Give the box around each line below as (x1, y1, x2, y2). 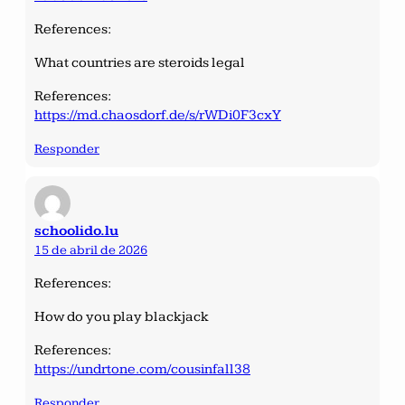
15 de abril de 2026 (34, 241, 147, 258)
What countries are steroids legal (34, 53, 245, 71)
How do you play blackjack (34, 307, 209, 325)
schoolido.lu (34, 221, 118, 240)
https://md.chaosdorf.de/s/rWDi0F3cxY (34, 106, 281, 124)
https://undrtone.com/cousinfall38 (34, 360, 250, 378)
